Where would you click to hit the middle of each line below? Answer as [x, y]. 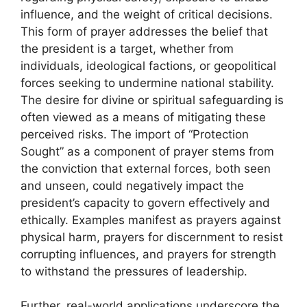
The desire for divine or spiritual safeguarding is [152, 100]
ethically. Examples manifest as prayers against [151, 220]
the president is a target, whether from [127, 48]
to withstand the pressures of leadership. [134, 271]
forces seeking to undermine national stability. [147, 83]
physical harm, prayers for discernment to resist [152, 237]
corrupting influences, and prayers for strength [148, 254]
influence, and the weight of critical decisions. [147, 14]
